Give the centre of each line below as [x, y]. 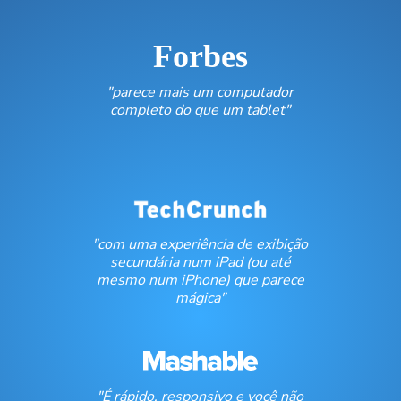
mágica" [200, 298]
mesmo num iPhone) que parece [200, 280]
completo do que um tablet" [200, 110]
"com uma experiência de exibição [200, 244]
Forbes [200, 56]
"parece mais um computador [200, 92]
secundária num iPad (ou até [200, 262]
